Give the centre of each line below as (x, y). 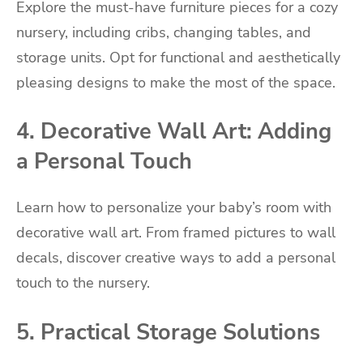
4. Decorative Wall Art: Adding (174, 132)
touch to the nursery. (83, 282)
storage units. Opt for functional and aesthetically (178, 57)
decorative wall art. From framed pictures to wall (176, 232)
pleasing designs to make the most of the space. (176, 82)
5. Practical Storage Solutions (168, 332)
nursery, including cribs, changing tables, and (164, 32)
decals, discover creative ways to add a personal (176, 257)
